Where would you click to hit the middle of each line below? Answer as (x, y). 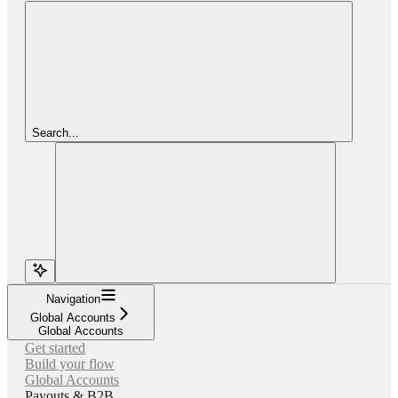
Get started (55, 347)
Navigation (73, 298)
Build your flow (70, 363)
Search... (56, 132)
